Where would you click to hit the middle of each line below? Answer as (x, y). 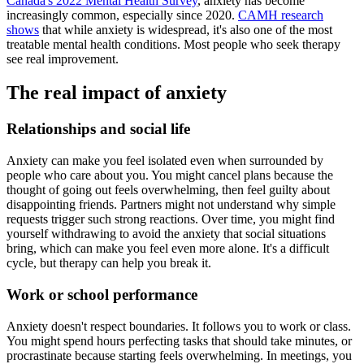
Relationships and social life (98, 129)
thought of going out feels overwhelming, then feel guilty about (168, 190)
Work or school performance (102, 294)
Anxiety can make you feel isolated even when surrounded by (165, 161)
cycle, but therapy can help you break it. (109, 263)
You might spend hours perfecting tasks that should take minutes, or (179, 340)
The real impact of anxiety (117, 93)
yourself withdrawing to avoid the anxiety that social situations (166, 234)
